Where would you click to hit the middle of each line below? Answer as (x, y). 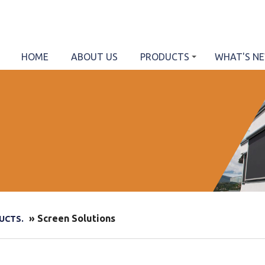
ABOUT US (94, 57)
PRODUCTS (165, 57)
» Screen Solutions (71, 219)
